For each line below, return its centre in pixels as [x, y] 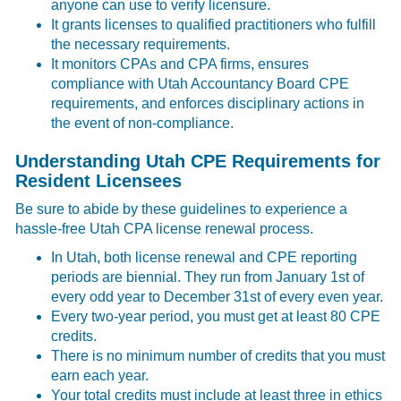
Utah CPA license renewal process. [202, 228]
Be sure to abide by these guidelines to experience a [182, 209]
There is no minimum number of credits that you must [218, 355]
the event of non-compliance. [143, 123]
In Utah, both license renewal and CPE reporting [205, 257]
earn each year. [100, 375]
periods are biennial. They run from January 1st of [208, 277]
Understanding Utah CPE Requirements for [198, 161]
